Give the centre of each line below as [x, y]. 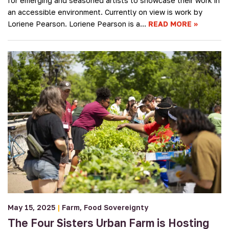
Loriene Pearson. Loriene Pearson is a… [78, 24]
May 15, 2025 [31, 208]
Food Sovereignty [116, 208]
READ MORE [170, 24]
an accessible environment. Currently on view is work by [105, 12]
